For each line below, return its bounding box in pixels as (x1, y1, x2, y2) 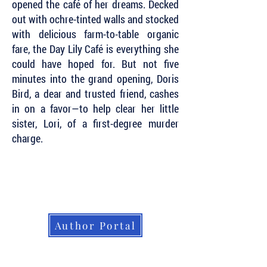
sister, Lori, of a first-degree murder (12, 116, 179, 131)
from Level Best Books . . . (6, 193, 114, 207)
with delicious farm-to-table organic (12, 27, 179, 41)
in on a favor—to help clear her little (12, 101, 179, 116)
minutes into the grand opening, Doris (12, 72, 179, 86)
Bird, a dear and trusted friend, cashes (12, 86, 179, 101)
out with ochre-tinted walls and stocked (12, 12, 179, 26)
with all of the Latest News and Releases (6, 178, 175, 193)
